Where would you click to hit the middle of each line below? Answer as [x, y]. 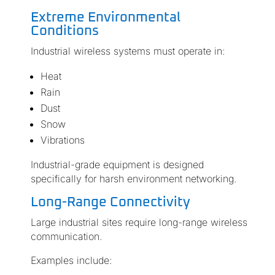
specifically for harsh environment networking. [133, 179]
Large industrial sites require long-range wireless [139, 223]
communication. [66, 237]
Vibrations [62, 140]
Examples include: [71, 261]
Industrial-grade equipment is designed [117, 165]
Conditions [64, 32]
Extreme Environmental [105, 18]
